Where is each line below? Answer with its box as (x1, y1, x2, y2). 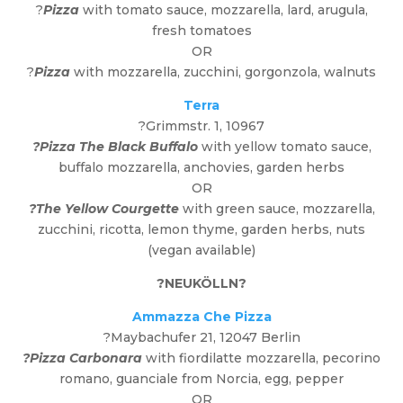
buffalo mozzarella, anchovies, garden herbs (58, 159, 345, 176)
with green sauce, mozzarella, (178, 201, 375, 218)
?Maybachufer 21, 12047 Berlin (103, 329, 300, 346)
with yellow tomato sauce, (197, 139, 372, 156)
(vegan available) (148, 242, 255, 259)
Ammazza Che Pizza (131, 309, 272, 326)
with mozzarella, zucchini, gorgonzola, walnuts (70, 64, 376, 81)
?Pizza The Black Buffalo (31, 139, 198, 156)
